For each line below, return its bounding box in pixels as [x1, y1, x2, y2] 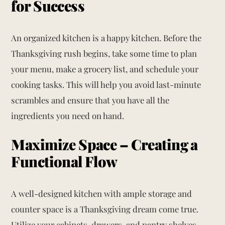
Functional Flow [11, 151, 118, 171]
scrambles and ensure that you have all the [11, 94, 170, 105]
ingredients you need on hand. [11, 109, 125, 121]
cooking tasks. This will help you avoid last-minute [11, 78, 201, 90]
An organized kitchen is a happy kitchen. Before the [11, 32, 202, 43]
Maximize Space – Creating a [11, 134, 198, 154]
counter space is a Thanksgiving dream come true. [11, 203, 199, 214]
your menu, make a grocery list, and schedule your [11, 63, 199, 74]
